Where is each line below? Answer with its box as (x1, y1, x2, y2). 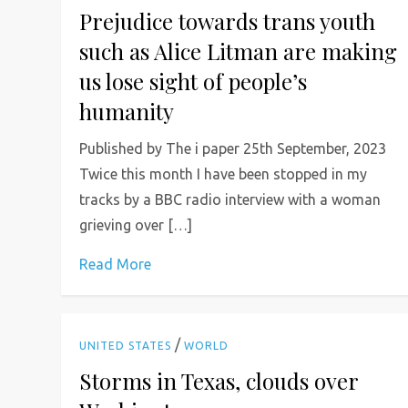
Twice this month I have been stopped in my (79, 165, 368, 182)
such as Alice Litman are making (79, 36, 398, 66)
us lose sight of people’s (79, 66, 308, 96)
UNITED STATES (79, 339, 172, 352)
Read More (79, 255, 152, 272)
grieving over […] (79, 216, 193, 233)
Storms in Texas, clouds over (79, 365, 359, 395)
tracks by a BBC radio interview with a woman (79, 190, 382, 208)
